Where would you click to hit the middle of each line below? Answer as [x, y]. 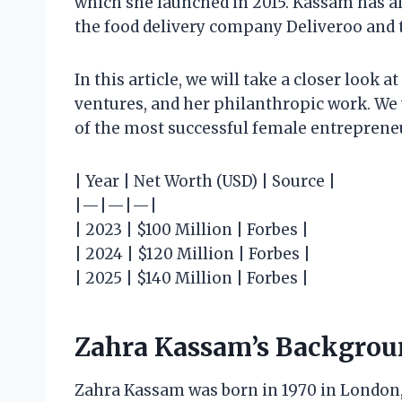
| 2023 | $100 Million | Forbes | [192, 230]
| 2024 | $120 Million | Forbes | [192, 254]
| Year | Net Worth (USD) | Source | [205, 182]
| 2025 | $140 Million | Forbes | [192, 279]
